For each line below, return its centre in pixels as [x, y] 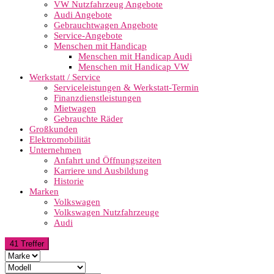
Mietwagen [75, 108]
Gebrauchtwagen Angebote [106, 25]
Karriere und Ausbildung [101, 171]
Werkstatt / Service [65, 77]
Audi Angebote [83, 15]
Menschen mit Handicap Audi [135, 56]
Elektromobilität [60, 139]
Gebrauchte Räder [88, 119]
